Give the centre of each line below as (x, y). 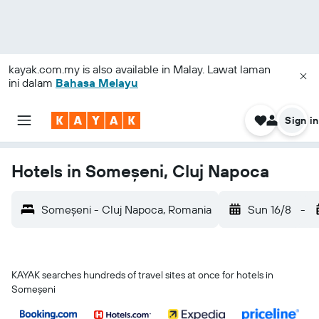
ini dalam (32, 83)
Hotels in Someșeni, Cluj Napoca (140, 171)
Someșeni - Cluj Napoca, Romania (126, 209)
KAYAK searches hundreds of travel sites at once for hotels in (142, 275)
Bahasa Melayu (97, 83)
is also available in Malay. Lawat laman (175, 69)
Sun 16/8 (270, 209)
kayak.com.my (44, 69)
